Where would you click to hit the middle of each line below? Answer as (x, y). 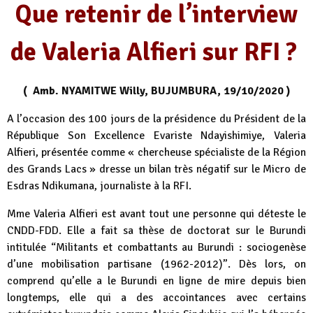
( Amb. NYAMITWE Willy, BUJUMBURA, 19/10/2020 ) (156, 90)
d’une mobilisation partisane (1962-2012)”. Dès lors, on (156, 264)
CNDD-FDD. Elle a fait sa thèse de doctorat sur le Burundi (156, 230)
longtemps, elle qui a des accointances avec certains (156, 297)
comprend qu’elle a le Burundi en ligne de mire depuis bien (156, 281)
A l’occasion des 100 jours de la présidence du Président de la (156, 118)
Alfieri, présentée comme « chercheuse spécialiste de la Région (156, 152)
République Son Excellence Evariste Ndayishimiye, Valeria (156, 135)
